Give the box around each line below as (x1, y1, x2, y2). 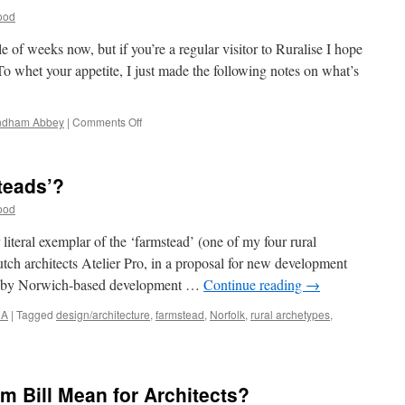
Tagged (16, 306, 53, 322)
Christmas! (141, 146, 193, 161)
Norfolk (210, 306, 245, 322)
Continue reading (203, 275, 306, 294)
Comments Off (72, 114, 142, 129)
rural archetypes (250, 306, 330, 322)
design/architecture (56, 306, 150, 322)
